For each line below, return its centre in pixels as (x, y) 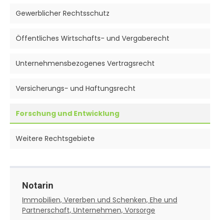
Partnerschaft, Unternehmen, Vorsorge (89, 210)
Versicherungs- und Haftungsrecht (76, 88)
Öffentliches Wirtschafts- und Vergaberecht (93, 38)
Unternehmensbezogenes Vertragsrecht (85, 63)
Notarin (38, 185)
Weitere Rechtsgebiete (55, 138)
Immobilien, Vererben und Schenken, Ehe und (100, 200)
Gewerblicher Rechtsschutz (63, 13)
